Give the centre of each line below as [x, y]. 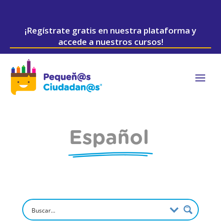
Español [109, 138]
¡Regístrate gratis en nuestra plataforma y [110, 30]
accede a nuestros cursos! [110, 42]
